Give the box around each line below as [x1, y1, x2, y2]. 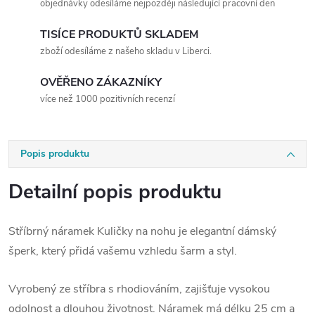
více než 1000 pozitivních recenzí [40, 93, 175, 105]
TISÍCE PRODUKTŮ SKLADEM [40, 27, 198, 42]
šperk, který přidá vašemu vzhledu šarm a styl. [8, 243, 237, 259]
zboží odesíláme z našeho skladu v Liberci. [40, 45, 212, 58]
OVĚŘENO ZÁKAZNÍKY [40, 75, 162, 90]
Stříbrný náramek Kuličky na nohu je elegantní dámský [8, 224, 276, 239]
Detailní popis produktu [8, 179, 221, 205]
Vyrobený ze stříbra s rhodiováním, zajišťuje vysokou [8, 281, 270, 297]
